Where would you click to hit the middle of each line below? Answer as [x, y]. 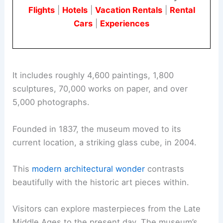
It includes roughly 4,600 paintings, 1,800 [93, 75]
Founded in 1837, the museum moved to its [97, 129]
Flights [41, 10]
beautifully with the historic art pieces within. [101, 182]
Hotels [75, 10]
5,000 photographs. [51, 102]
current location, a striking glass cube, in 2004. [105, 142]
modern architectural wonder [89, 168]
